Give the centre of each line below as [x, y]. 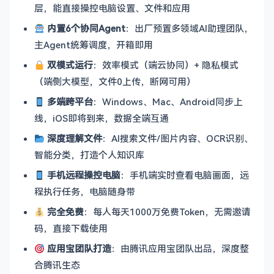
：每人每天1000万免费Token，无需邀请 [168, 212]
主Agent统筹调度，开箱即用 [94, 45]
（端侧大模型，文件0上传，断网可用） [115, 81]
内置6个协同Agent [85, 28]
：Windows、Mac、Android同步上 [168, 102]
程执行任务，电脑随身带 [85, 191]
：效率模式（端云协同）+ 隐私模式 [166, 65]
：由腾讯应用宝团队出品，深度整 [180, 248]
